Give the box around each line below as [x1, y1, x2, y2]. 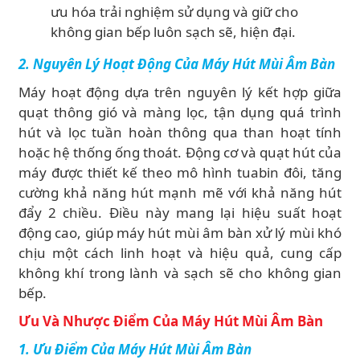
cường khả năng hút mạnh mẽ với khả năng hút [18, 183, 342, 202]
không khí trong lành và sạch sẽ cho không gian [18, 264, 342, 282]
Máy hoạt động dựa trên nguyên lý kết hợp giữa [18, 83, 342, 101]
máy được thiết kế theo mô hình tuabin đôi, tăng [18, 163, 342, 182]
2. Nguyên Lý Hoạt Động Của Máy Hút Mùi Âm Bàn [18, 55, 335, 73]
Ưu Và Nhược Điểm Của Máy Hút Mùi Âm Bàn [18, 312, 326, 330]
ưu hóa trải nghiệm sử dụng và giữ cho [51, 2, 298, 21]
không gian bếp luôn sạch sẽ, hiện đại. [51, 22, 296, 41]
